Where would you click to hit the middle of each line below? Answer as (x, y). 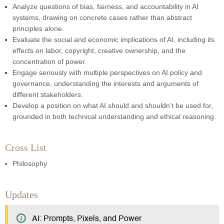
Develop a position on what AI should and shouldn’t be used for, (113, 106)
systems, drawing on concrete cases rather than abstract (102, 18)
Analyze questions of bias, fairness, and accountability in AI (105, 7)
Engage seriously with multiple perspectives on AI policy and (107, 73)
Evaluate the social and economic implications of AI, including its (113, 40)
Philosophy (30, 164)
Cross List (26, 148)
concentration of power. (49, 62)
